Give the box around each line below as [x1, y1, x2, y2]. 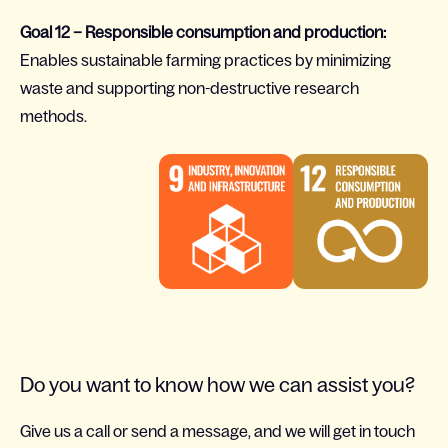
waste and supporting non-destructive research [20, 79, 359, 98]
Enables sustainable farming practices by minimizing [20, 51, 391, 70]
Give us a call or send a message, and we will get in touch [20, 422, 415, 440]
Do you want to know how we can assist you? [20, 374, 415, 396]
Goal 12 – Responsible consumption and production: [20, 23, 386, 42]
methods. [20, 107, 87, 126]
